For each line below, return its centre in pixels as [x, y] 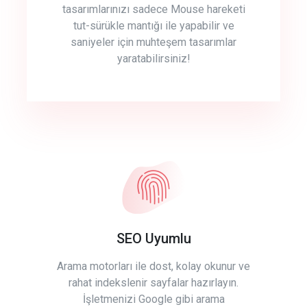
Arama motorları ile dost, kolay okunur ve [153, 267]
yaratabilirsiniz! [153, 59]
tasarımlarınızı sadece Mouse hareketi [153, 10]
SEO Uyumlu [153, 239]
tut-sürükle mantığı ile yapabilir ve [153, 26]
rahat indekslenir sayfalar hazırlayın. [153, 283]
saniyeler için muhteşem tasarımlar [153, 42]
